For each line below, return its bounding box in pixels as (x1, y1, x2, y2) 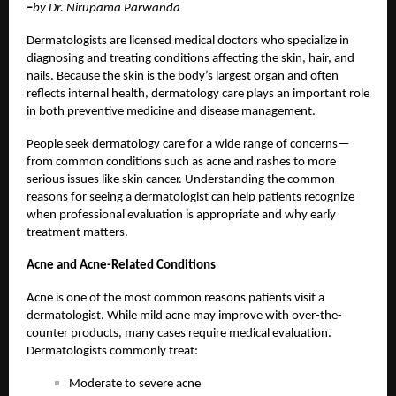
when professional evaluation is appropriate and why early (27, 209, 336, 223)
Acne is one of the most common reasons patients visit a (27, 292, 324, 306)
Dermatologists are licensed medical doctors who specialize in (27, 34, 349, 49)
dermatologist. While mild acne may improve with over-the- (27, 309, 342, 324)
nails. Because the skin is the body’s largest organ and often (27, 70, 339, 84)
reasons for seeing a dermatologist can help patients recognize (27, 191, 354, 205)
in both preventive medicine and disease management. (27, 105, 316, 119)
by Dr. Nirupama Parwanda (33, 2, 180, 16)
